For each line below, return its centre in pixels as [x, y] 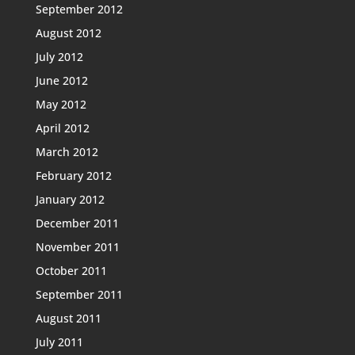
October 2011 [71, 271]
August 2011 [68, 318]
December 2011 [77, 223]
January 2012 [70, 199]
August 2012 [68, 33]
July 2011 [59, 342]
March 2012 [67, 152]
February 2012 [73, 176]
